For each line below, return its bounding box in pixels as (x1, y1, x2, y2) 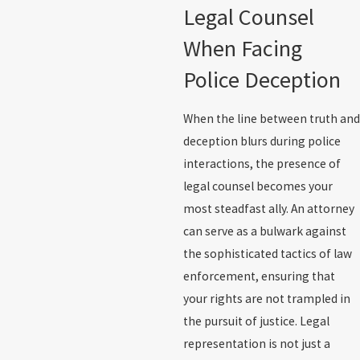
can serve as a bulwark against (182, 223, 346, 239)
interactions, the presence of (182, 156, 341, 172)
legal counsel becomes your (182, 178, 333, 194)
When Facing (182, 33, 302, 63)
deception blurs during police (182, 133, 341, 149)
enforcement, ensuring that (182, 268, 335, 284)
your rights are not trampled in (182, 291, 350, 307)
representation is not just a (182, 336, 330, 352)
